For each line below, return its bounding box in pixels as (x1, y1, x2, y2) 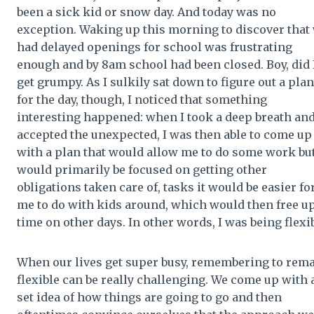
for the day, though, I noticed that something (17, 92, 267, 107)
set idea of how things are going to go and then (17, 289, 282, 304)
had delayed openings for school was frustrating (17, 39, 292, 54)
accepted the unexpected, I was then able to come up (17, 127, 312, 142)
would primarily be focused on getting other (17, 162, 267, 177)
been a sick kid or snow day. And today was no (17, 4, 276, 19)
